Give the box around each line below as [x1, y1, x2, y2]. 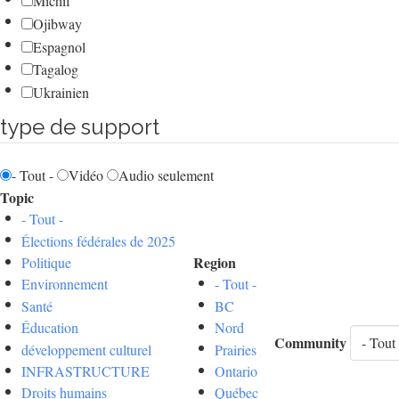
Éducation [21, 318, 78, 338]
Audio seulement [118, 166, 214, 185]
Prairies [215, 339, 256, 359]
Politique [21, 253, 71, 272]
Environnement [21, 274, 108, 294]
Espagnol [33, 37, 85, 56]
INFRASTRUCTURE [21, 362, 150, 381]
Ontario [215, 362, 257, 381]
